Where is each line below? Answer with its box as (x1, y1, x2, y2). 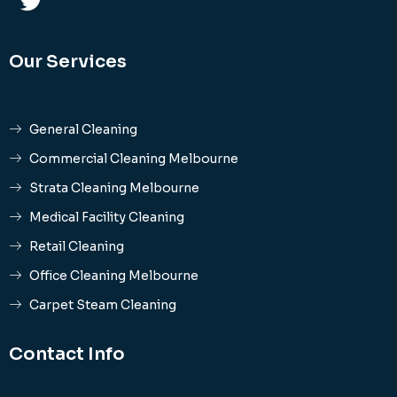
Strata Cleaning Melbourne (28, 179, 199, 196)
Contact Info (9, 342, 125, 365)
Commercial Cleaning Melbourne (28, 150, 238, 167)
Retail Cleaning (28, 237, 124, 254)
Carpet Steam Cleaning (28, 296, 176, 313)
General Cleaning (28, 121, 137, 137)
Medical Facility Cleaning (28, 208, 184, 225)
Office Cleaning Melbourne (28, 267, 198, 284)
